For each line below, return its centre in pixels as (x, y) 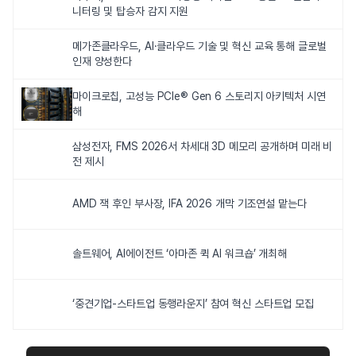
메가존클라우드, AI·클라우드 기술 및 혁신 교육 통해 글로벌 (199, 46)
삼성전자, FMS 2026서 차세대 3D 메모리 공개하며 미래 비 (203, 146)
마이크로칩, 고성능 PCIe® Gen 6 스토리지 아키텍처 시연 (199, 96)
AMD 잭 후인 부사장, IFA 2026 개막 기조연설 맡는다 (190, 204)
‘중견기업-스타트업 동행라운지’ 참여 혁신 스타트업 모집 (193, 304)
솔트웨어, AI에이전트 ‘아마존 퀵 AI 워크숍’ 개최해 (180, 254)
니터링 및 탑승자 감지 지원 (131, 11)
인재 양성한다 (103, 61)
